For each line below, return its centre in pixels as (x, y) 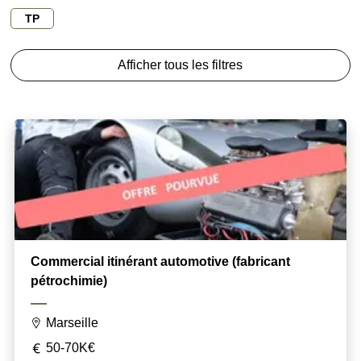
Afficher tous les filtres (180, 65)
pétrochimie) (68, 281)
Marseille (72, 323)
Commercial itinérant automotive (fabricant (160, 262)
